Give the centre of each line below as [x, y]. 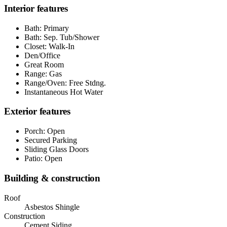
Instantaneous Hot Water [64, 92]
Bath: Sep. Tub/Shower [62, 37]
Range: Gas [43, 73]
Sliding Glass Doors [56, 149]
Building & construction [52, 178]
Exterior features [37, 111]
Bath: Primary [47, 28]
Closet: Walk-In [49, 46]
